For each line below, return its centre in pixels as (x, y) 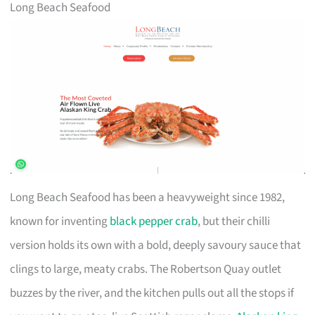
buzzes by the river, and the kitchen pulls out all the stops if (152, 293)
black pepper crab (154, 221)
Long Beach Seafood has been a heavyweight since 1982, (148, 197)
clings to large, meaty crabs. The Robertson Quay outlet (146, 269)
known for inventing (60, 221)
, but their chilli (234, 221)
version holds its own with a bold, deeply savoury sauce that (156, 245)
